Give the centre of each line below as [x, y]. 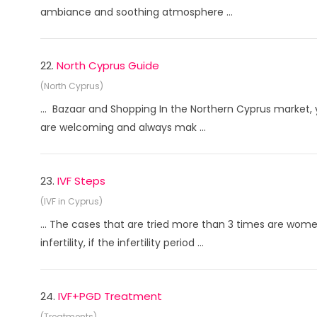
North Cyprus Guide [108, 65]
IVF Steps [81, 181]
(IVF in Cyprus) [71, 201]
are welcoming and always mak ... [123, 127]
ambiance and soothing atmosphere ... [137, 12]
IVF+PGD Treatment [110, 296]
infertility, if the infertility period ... [122, 243]
